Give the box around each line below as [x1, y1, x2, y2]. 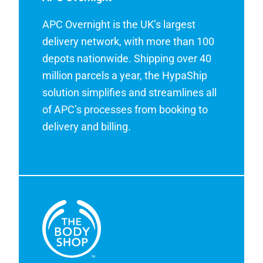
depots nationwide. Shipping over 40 [42, 52, 212, 65]
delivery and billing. [42, 120, 131, 133]
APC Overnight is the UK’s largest [42, 18, 196, 31]
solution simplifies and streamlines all [42, 86, 217, 99]
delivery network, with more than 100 [42, 35, 215, 48]
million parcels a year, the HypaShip [42, 69, 208, 82]
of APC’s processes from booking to [42, 103, 208, 116]
